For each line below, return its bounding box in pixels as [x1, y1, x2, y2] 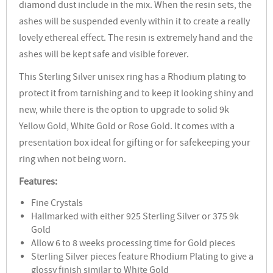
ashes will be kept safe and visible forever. [19, 48, 189, 63]
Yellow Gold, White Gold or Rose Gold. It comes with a [19, 119, 235, 135]
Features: [19, 175, 57, 190]
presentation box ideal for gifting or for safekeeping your [19, 136, 250, 151]
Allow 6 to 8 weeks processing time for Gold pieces [31, 236, 235, 252]
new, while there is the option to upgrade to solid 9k [19, 103, 229, 118]
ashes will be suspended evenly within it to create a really [19, 15, 250, 30]
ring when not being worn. [19, 152, 126, 168]
